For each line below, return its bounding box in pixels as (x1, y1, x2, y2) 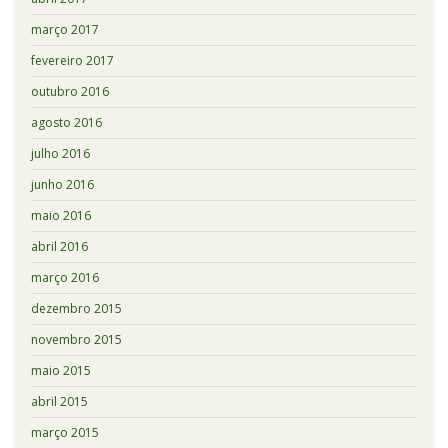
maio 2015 (30, 362, 91, 380)
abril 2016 (30, 238, 88, 256)
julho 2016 (30, 145, 90, 163)
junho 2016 (30, 176, 94, 194)
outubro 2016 (30, 83, 109, 101)
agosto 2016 (30, 114, 102, 132)
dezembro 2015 (30, 300, 122, 318)
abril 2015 (30, 393, 88, 411)
